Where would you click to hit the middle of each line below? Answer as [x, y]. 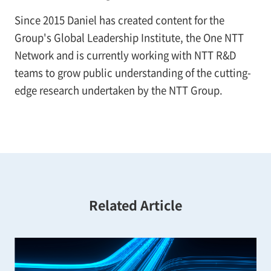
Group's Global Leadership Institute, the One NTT [129, 37]
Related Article [135, 205]
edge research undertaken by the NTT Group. [118, 90]
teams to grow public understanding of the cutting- [132, 72]
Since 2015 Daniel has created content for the [119, 20]
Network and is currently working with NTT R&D [125, 55]
